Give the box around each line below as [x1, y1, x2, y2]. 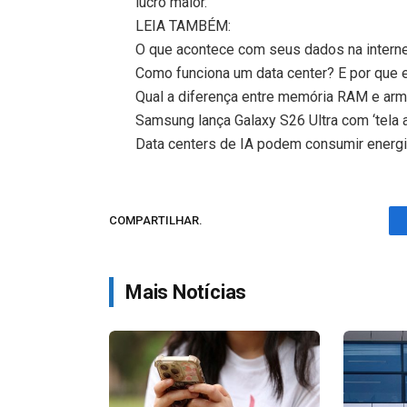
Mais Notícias [125, 280, 247, 303]
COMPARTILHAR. [109, 213, 203, 228]
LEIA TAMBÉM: [135, 16, 232, 35]
